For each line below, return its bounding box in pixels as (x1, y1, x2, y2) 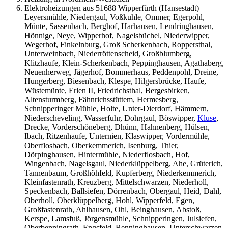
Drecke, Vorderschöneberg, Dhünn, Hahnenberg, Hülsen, (24, 122, 210, 131)
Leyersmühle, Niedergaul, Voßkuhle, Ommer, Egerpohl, (24, 12, 205, 21)
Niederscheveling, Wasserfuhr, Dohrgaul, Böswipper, (24, 113, 197, 122)
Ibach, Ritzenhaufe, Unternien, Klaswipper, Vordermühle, (24, 131, 210, 140)
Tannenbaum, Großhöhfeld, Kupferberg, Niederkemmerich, (24, 168, 216, 177)
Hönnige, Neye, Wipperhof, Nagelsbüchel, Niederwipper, (24, 31, 210, 40)
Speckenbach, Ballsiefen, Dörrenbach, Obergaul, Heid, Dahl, (24, 186, 221, 195)
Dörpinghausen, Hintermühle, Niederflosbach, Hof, (24, 150, 190, 159)
